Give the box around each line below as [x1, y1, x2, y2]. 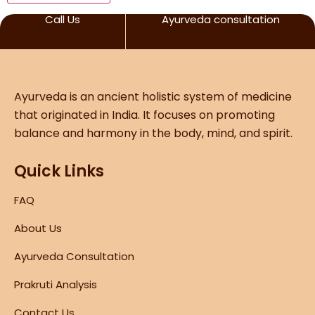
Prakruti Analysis [14, 276, 97, 292]
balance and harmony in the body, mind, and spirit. [14, 124, 292, 141]
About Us [14, 220, 62, 236]
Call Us [45, 11, 81, 27]
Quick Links [14, 160, 104, 182]
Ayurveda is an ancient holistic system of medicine [14, 88, 292, 105]
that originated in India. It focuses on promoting [14, 106, 275, 123]
